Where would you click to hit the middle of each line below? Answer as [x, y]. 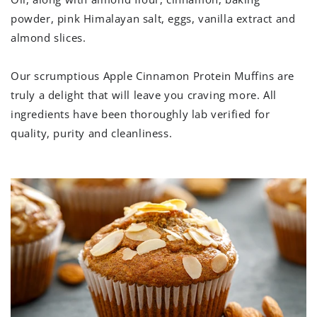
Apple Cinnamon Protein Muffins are [199, 75]
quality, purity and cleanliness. [92, 133]
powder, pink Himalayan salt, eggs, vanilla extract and [153, 18]
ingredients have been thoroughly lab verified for [140, 114]
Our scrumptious [55, 75]
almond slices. [48, 37]
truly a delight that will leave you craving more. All [144, 94]
